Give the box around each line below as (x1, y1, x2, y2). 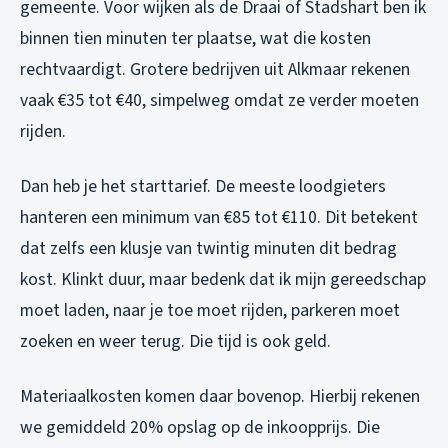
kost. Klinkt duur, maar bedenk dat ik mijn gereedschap (20, 266, 426, 292)
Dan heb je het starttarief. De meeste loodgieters (20, 173, 386, 199)
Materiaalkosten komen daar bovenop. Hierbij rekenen (20, 383, 420, 409)
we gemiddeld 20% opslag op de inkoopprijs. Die (20, 414, 380, 440)
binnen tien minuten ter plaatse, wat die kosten (20, 25, 371, 51)
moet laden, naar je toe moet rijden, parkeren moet (20, 297, 400, 323)
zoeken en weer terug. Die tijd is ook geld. (20, 328, 331, 354)
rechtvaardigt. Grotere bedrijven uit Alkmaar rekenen (20, 56, 410, 82)
